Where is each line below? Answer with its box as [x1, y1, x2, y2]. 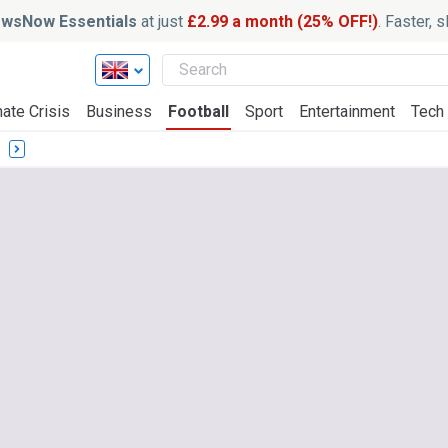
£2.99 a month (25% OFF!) [183, 11, 378, 31]
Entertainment [299, 102, 395, 121]
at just [141, 11, 183, 31]
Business [86, 102, 152, 121]
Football [168, 102, 229, 121]
